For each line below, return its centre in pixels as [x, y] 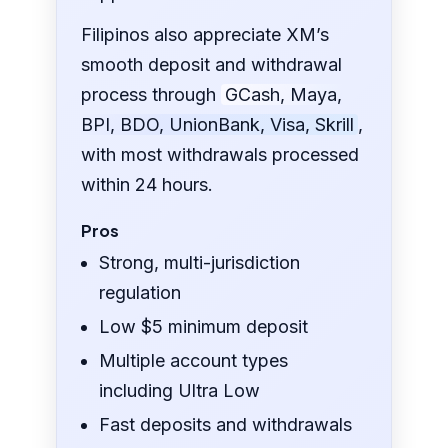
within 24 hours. [147, 185]
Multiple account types [194, 361]
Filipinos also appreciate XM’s [205, 35]
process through [151, 95]
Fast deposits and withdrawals [226, 425]
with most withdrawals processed [220, 155]
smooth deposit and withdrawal [212, 65]
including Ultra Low [180, 391]
